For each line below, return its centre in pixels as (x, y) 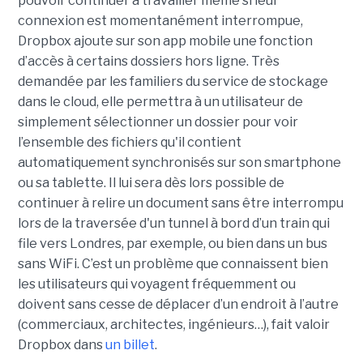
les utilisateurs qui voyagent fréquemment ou (156, 284)
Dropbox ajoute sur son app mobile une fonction (165, 41)
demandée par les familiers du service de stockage (173, 82)
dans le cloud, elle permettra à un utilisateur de (160, 102)
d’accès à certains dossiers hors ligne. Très (148, 62)
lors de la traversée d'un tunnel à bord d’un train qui (173, 224)
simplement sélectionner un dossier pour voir (158, 122)
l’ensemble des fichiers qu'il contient (129, 143)
